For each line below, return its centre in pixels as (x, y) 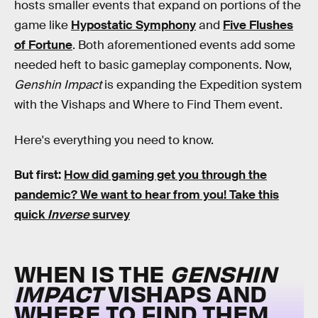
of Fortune (43, 45)
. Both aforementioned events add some (184, 45)
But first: (39, 175)
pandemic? (47, 195)
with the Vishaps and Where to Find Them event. (148, 105)
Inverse (68, 215)
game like (43, 25)
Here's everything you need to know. (114, 140)
